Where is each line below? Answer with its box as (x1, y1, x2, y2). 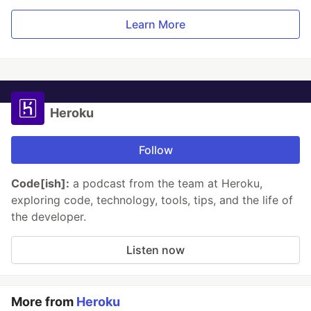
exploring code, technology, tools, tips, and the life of (11, 192, 293, 207)
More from (11, 294, 76, 309)
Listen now (126, 242, 185, 257)
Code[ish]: (11, 176, 69, 190)
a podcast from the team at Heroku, (69, 176, 262, 190)
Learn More (126, 17, 185, 31)
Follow (138, 142, 173, 157)
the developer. (11, 209, 86, 224)
